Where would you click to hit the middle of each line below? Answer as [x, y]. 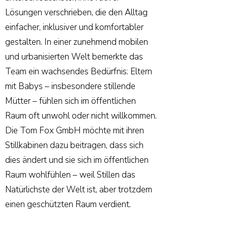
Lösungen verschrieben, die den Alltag [76, 12]
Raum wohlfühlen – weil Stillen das [70, 175]
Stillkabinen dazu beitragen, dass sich [74, 145]
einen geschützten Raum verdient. [68, 204]
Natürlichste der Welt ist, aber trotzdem [79, 190]
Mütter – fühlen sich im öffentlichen [70, 101]
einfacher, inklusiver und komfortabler [74, 27]
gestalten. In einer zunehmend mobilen [77, 42]
